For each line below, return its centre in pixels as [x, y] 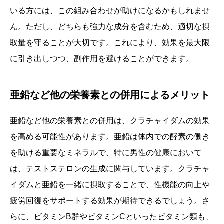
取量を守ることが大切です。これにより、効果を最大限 [110, 43]
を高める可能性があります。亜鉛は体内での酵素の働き [110, 137]
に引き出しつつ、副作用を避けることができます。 [102, 59]
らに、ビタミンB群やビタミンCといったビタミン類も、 [112, 217]
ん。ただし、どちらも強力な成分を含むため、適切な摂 [110, 27]
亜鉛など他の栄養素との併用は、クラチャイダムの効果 [110, 121]
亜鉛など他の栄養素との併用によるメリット [110, 95]
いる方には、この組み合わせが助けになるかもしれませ [110, 11]
